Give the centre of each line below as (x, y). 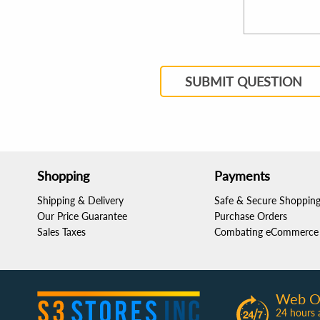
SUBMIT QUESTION (243, 81)
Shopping (63, 176)
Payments (242, 176)
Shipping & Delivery (80, 200)
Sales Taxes (61, 232)
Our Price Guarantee (82, 216)
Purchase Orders (251, 216)
